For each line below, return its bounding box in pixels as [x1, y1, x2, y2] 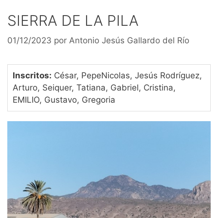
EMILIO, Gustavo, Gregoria [13, 95, 115, 105]
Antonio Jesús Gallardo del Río [69, 36, 189, 46]
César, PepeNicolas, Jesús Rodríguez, [52, 71, 202, 81]
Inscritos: [13, 71, 52, 81]
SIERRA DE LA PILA [7, 11, 139, 29]
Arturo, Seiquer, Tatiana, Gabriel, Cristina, [13, 83, 176, 93]
